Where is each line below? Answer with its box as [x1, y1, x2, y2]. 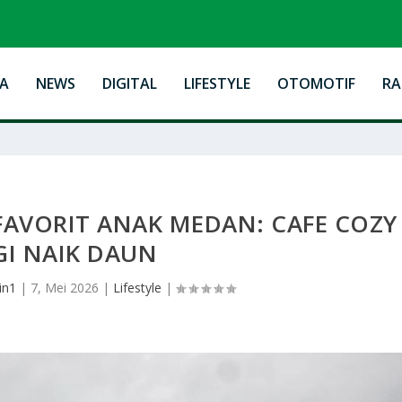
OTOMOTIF [276, 73, 355, 93]
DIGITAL [101, 73, 157, 93]
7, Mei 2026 [30, 278, 99, 296]
